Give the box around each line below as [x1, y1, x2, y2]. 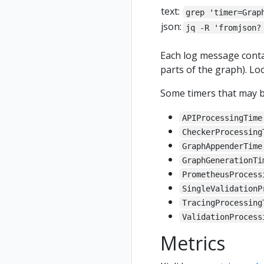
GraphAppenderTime [182, 141, 263, 151]
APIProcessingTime [182, 113, 263, 123]
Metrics [160, 230, 225, 256]
